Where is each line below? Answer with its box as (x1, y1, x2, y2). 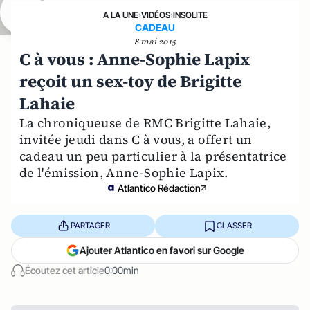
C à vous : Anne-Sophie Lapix (19, 47, 250, 71)
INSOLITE (172, 9, 208, 20)
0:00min (104, 264, 139, 276)
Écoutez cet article (25, 264, 104, 276)
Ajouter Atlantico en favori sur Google (80, 244, 244, 256)
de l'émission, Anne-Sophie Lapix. (19, 163, 228, 181)
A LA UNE (102, 9, 138, 20)
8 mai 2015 (134, 35, 176, 47)
